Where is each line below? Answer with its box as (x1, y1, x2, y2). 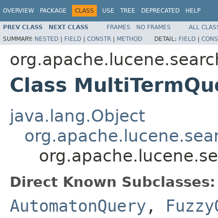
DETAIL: (154, 35, 179, 42)
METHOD (117, 35, 142, 42)
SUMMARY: (3, 35, 35, 42)
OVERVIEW (3, 7, 34, 14)
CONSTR (87, 35, 111, 42)
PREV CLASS (3, 23, 43, 31)
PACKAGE (40, 7, 67, 14)
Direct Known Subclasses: (10, 173, 216, 190)
